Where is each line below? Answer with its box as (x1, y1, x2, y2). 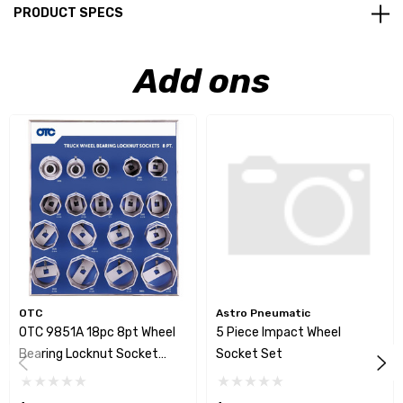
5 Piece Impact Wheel (216, 325, 341, 341)
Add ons (133, 60, 270, 103)
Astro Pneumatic (216, 307, 310, 320)
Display (19, 368, 60, 384)
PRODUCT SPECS (13, 5, 123, 22)
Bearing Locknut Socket (19, 346, 158, 363)
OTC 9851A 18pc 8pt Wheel (19, 325, 175, 341)
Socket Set (216, 346, 282, 363)
